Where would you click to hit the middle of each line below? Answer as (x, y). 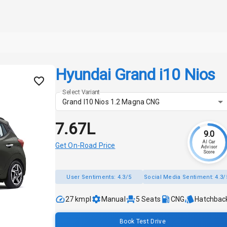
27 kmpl (78, 199)
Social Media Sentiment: (179, 177)
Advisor (209, 147)
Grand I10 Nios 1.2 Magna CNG (111, 102)
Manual (113, 199)
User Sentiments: (92, 177)
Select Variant (81, 92)
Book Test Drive (143, 221)
